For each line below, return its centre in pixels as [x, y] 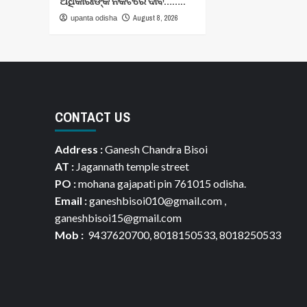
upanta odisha [94, 17]
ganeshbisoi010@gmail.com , [156, 200]
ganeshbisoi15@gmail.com [118, 217]
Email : [71, 200]
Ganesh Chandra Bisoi [155, 149]
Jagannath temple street [131, 166]
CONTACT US [92, 116]
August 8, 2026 [156, 17]
